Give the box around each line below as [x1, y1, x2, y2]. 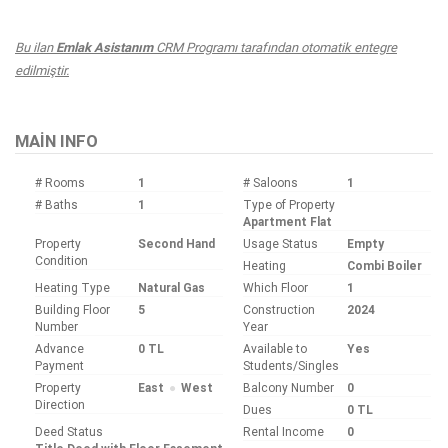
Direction [35, 396, 85, 412]
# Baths [35, 196, 78, 212]
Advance [35, 340, 84, 356]
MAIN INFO [15, 129, 98, 152]
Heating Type [35, 279, 110, 295]
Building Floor [35, 301, 110, 317]
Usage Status [243, 235, 319, 251]
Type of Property [243, 196, 336, 212]
